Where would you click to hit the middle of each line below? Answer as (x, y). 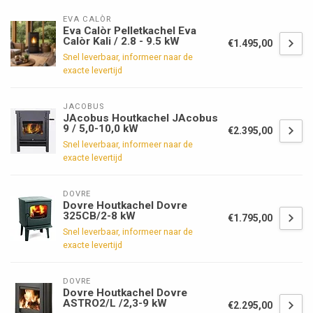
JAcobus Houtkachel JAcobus (140, 118)
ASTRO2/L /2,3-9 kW (115, 303)
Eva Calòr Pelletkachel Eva (130, 30)
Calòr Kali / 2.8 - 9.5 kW (121, 41)
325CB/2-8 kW (99, 216)
